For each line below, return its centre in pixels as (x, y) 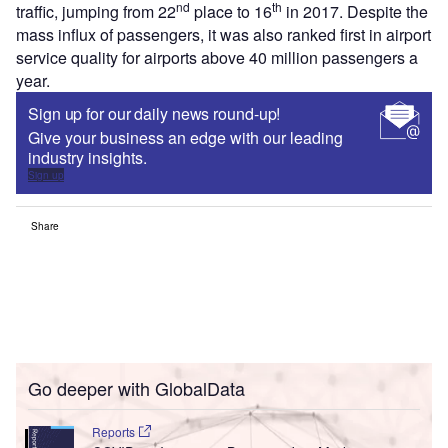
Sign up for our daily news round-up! (154, 114)
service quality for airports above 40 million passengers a (217, 58)
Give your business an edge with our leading (185, 138)
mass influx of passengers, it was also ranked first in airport (223, 35)
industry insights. (87, 158)
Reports (114, 432)
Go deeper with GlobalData (136, 388)
